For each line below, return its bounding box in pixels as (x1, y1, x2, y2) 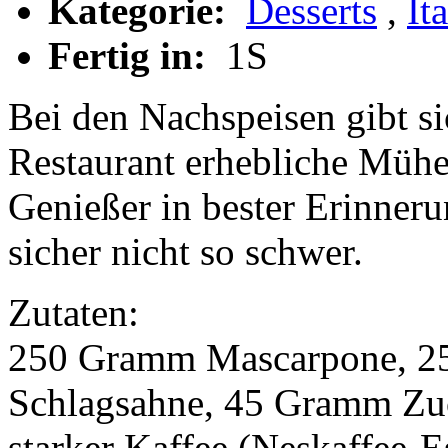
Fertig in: (48, 34, 216, 78)
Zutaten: (8, 291, 139, 335)
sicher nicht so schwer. (8, 230, 363, 274)
